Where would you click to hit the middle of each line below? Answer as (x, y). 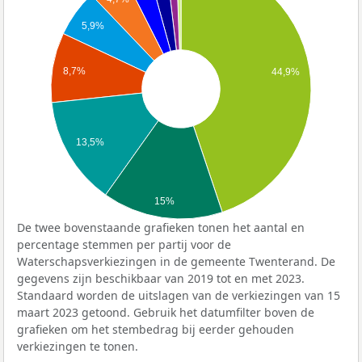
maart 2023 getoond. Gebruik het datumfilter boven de (166, 313)
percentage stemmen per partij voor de (124, 245)
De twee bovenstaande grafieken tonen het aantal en (161, 228)
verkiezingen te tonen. (78, 347)
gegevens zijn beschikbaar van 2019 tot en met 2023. (161, 279)
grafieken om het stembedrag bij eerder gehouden (156, 330)
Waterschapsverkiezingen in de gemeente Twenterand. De (176, 262)
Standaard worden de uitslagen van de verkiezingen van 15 (179, 296)
